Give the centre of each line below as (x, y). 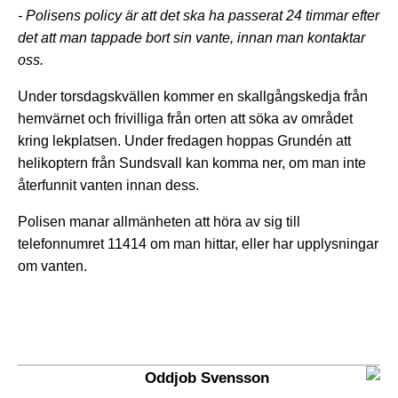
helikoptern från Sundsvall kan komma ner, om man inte (192, 163)
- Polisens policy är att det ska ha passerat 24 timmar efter (199, 15)
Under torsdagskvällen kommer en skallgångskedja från (193, 96)
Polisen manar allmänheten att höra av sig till (159, 221)
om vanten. (52, 266)
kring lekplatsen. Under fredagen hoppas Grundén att (184, 140)
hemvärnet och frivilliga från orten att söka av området (185, 118)
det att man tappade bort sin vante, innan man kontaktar (191, 37)
